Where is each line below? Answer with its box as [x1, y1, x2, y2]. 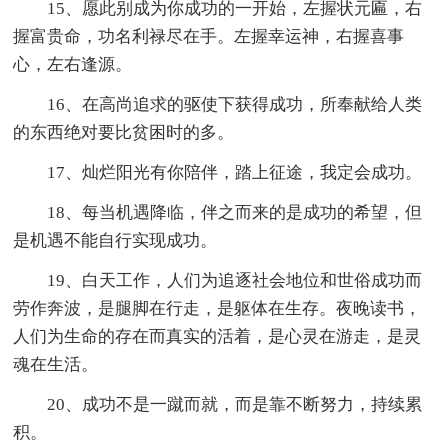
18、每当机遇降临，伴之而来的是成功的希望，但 [47, 203, 423, 223]
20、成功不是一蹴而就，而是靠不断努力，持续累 [47, 395, 423, 415]
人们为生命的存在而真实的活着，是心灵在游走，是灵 [13, 327, 422, 347]
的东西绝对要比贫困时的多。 [13, 123, 235, 143]
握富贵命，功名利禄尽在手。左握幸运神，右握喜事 [13, 27, 405, 47]
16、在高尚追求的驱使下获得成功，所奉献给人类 [47, 95, 423, 115]
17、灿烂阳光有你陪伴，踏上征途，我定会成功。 [47, 163, 423, 183]
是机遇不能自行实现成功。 [13, 231, 218, 251]
